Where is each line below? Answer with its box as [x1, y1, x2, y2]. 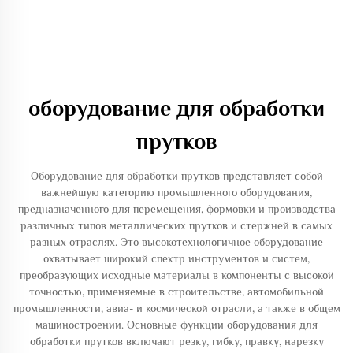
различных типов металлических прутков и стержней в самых [20, 219, 333, 232]
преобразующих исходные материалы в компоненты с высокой [19, 269, 334, 281]
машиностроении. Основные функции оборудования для [35, 318, 318, 331]
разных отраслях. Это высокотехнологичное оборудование [30, 236, 323, 248]
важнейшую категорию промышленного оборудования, [41, 186, 312, 199]
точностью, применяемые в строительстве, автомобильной [29, 285, 324, 298]
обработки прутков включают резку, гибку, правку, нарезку [29, 335, 324, 347]
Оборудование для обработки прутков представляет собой [30, 169, 323, 182]
